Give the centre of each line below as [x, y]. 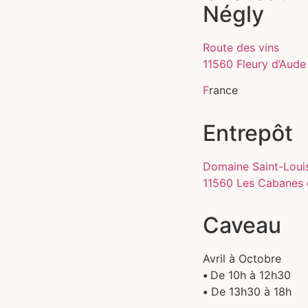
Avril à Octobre [242, 259]
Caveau [242, 225]
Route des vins [241, 47]
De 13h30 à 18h [250, 292]
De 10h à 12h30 [251, 275]
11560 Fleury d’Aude [254, 64]
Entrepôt [248, 133]
